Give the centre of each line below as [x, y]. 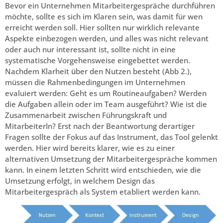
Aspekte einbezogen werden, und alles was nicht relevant [107, 38]
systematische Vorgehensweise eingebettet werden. [98, 60]
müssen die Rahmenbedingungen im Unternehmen [95, 82]
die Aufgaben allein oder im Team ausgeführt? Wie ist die [106, 104]
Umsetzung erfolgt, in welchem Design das [80, 180]
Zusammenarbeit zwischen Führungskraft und [86, 115]
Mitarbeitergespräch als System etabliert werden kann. [103, 191]
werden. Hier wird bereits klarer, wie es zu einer [90, 148]
